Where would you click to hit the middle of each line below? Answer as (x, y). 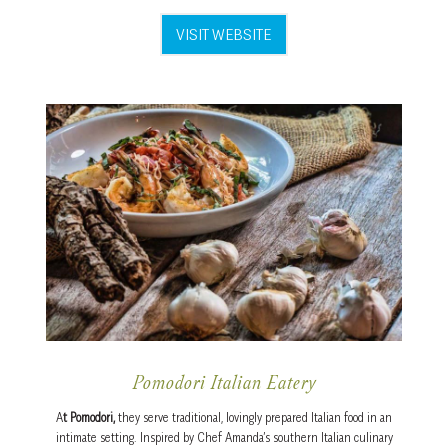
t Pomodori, (90, 418)
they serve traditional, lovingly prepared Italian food (241, 418)
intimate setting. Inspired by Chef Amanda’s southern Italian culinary (224, 438)
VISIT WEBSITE (224, 33)
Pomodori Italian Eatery (224, 385)
